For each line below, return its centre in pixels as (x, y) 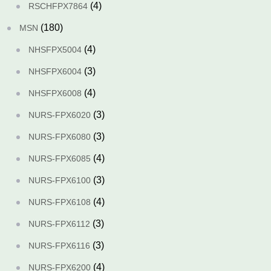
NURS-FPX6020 (60, 115)
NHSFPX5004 (55, 50)
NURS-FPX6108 (60, 202)
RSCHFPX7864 (58, 6)
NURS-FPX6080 (60, 137)
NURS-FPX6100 (60, 180)
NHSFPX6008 (55, 93)
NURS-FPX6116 (59, 246)
